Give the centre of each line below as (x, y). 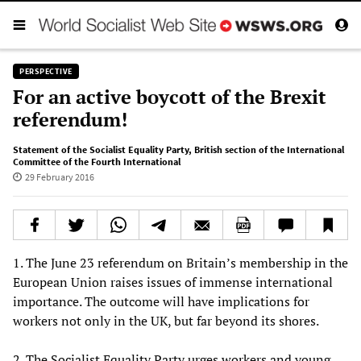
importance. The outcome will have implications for (161, 301)
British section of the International (269, 149)
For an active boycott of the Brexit (170, 96)
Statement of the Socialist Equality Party (101, 149)
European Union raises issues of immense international (173, 282)
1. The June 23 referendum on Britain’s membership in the (180, 262)
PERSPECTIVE (46, 71)
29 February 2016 (59, 176)
